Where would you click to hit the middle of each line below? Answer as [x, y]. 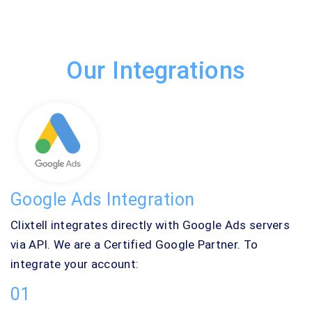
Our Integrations [156, 71]
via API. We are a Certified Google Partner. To [134, 245]
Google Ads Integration [103, 200]
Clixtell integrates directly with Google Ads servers [150, 225]
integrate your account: [75, 264]
